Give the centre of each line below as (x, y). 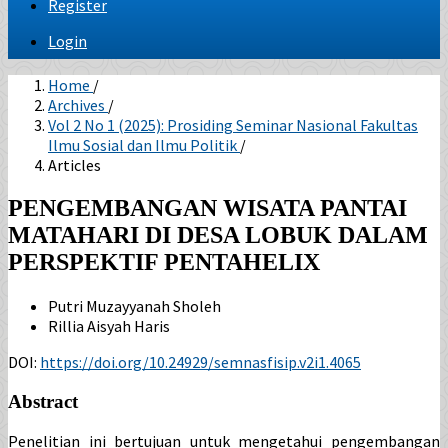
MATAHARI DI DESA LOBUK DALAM (218, 234)
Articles (74, 165)
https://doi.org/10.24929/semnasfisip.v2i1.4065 (200, 361)
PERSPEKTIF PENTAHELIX (164, 261)
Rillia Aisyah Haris (109, 325)
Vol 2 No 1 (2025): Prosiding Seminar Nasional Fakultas (233, 125)
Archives (78, 105)
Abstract (43, 401)
